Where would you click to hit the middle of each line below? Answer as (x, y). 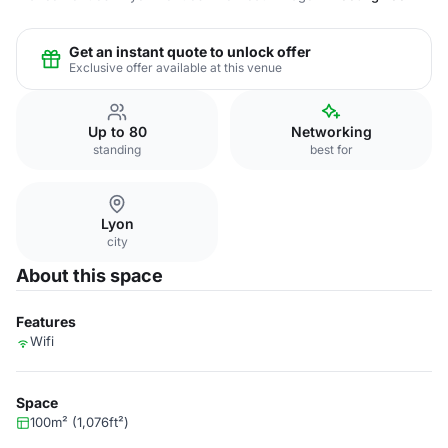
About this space (89, 275)
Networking (331, 131)
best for (331, 149)
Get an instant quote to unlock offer (190, 51)
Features (46, 321)
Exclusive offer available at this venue (175, 67)
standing (117, 149)
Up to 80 (117, 131)
